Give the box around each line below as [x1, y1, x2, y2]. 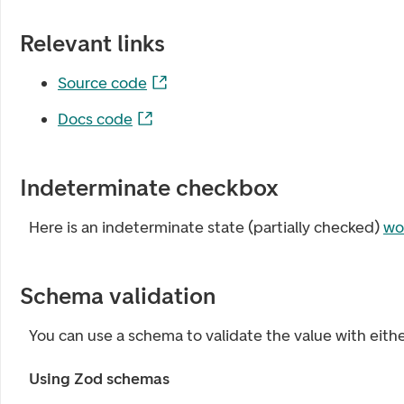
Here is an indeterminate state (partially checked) [29, 217, 383, 237]
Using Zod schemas [29, 369, 170, 389]
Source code [58, 73, 147, 93]
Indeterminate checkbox [20, 173, 279, 202]
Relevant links [20, 29, 165, 58]
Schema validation [20, 281, 216, 310]
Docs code [58, 109, 133, 129]
